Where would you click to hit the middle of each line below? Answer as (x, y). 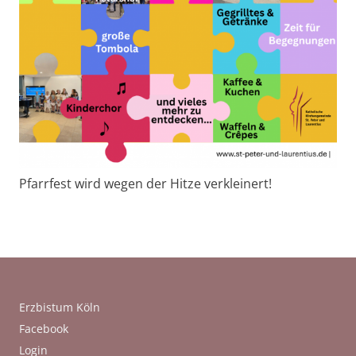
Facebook (44, 328)
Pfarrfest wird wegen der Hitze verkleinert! (145, 184)
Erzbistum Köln (60, 307)
